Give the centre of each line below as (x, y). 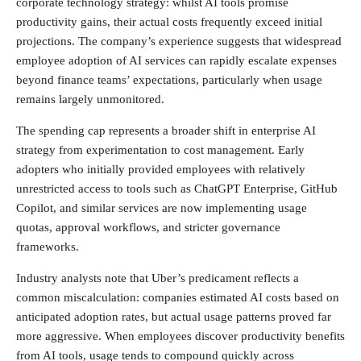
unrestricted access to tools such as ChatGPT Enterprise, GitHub (177, 188)
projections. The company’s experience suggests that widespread (179, 41)
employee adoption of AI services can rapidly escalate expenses (176, 60)
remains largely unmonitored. (90, 99)
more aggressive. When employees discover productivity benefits (180, 336)
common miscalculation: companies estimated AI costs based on (178, 297)
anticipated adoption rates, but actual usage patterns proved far (174, 316)
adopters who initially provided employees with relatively (161, 169)
